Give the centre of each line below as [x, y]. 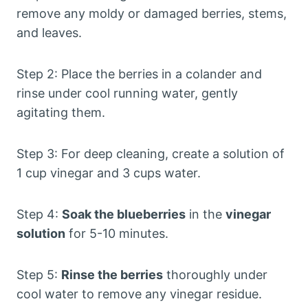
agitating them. [61, 112]
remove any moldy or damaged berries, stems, [152, 13]
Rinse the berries [112, 275]
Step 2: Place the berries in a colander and [139, 74]
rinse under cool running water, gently [127, 93]
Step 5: [39, 275]
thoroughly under [215, 275]
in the [206, 214]
